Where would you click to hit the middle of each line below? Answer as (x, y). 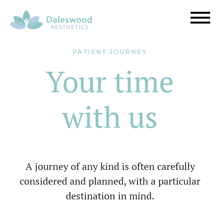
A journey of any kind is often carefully (110, 166)
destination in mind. (110, 196)
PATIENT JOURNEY (110, 53)
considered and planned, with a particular (110, 181)
